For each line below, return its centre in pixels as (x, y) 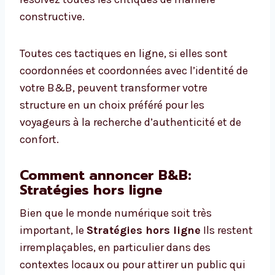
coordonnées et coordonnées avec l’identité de (134, 71)
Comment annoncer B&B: (106, 176)
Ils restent (227, 230)
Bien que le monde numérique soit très (116, 213)
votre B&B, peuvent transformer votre (114, 88)
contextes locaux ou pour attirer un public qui (133, 265)
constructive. (52, 17)
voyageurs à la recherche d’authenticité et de (130, 122)
